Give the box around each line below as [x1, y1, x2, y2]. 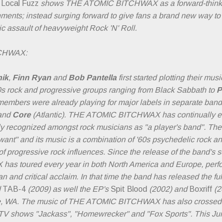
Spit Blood [111, 185, 147, 194]
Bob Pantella [68, 73, 116, 82]
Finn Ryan [12, 73, 51, 82]
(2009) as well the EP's [26, 185, 111, 194]
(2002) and [147, 185, 189, 194]
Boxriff [189, 185, 214, 194]
